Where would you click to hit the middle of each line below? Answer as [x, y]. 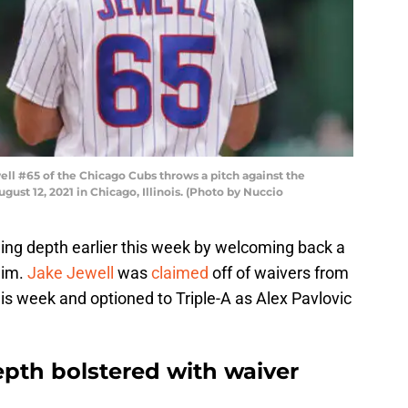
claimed [180, 272]
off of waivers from [279, 272]
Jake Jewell [71, 272]
